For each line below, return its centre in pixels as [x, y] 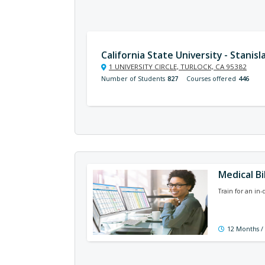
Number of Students [133, 79]
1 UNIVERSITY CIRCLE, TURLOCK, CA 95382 [178, 67]
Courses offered [211, 79]
